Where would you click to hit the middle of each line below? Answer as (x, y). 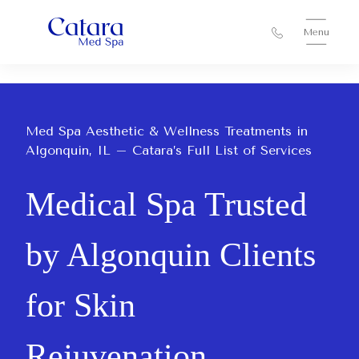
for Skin (81, 305)
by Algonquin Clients (171, 255)
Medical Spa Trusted (166, 204)
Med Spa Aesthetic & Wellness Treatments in (167, 131)
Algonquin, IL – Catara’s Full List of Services (169, 150)
